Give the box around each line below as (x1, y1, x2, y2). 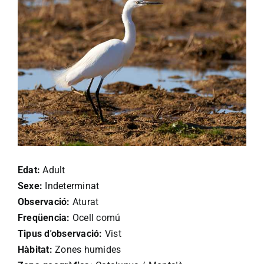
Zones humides (52, 244, 121, 256)
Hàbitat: (18, 244, 52, 256)
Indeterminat (42, 180, 100, 192)
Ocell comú (70, 212, 121, 224)
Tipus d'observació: (18, 228, 103, 240)
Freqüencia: (18, 212, 70, 224)
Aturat (70, 196, 99, 208)
